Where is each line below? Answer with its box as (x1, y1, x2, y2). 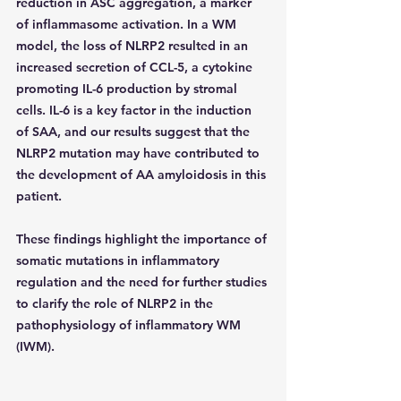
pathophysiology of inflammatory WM (16, 316, 244, 333)
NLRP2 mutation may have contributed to (16, 144, 263, 161)
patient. (16, 187, 62, 204)
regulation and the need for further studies (16, 273, 270, 290)
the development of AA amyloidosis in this (16, 166, 269, 183)
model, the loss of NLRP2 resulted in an (16, 37, 252, 54)
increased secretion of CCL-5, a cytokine (16, 58, 256, 75)
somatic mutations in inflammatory (16, 252, 223, 269)
